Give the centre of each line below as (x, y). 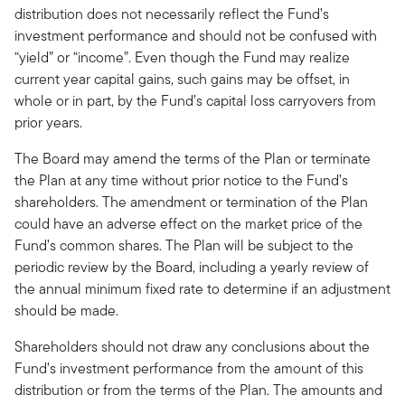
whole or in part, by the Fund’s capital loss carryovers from (195, 101)
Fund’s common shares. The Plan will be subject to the (184, 245)
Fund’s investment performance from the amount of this (189, 368)
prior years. (50, 122)
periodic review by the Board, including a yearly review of (192, 267)
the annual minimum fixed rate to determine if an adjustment (202, 289)
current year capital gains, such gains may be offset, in (182, 79)
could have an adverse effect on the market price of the (188, 224)
